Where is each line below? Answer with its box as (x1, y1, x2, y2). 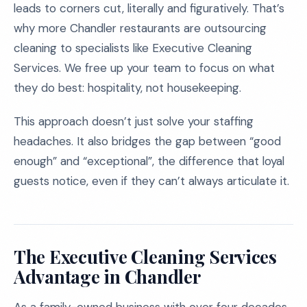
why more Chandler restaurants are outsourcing (14, 21, 267, 36)
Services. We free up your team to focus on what (14, 60, 275, 75)
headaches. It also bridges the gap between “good (14, 134, 281, 149)
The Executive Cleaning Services (14, 245, 277, 269)
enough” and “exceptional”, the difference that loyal (14, 153, 284, 169)
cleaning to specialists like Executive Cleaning (14, 40, 252, 56)
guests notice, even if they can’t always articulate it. (14, 173, 289, 188)
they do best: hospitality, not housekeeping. (14, 80, 241, 95)
